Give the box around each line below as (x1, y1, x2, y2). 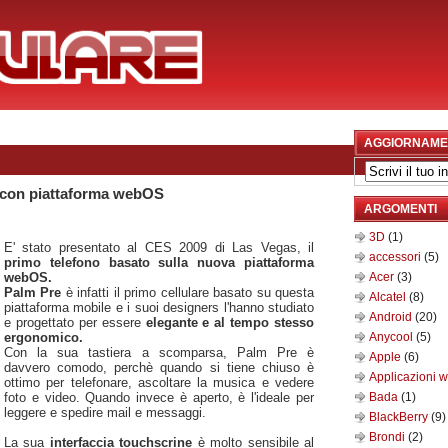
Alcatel (369, 290, 409, 304)
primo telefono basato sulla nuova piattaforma (4, 254, 314, 270)
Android (369, 310, 415, 324)
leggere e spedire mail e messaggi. (4, 404, 206, 420)
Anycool (369, 330, 416, 344)
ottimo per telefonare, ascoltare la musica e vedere (4, 374, 314, 390)
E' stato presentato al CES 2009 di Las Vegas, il (4, 239, 314, 255)
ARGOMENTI (364, 202, 437, 216)
